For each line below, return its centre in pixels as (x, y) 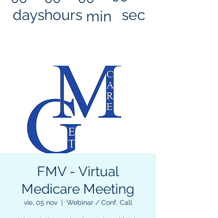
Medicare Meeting (78, 189)
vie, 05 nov (40, 202)
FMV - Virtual (78, 172)
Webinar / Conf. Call (99, 202)
